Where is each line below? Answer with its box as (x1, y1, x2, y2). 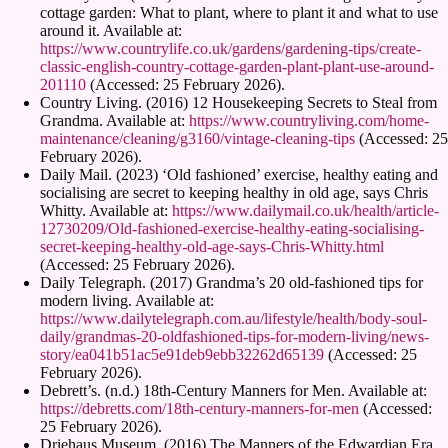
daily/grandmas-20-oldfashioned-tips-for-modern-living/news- (40, 327, 429, 345)
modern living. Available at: (40, 291, 214, 309)
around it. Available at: (40, 21, 182, 39)
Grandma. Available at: (40, 111, 189, 129)
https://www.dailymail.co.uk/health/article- (172, 201, 439, 219)
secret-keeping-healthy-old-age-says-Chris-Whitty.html (40, 237, 384, 255)
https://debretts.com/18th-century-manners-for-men (40, 399, 359, 417)
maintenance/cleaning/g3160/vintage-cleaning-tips (40, 129, 355, 147)
